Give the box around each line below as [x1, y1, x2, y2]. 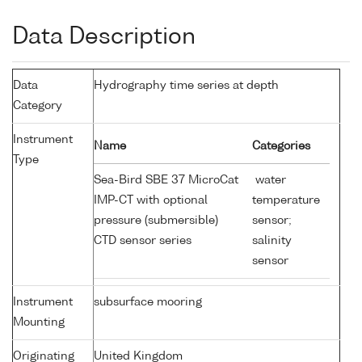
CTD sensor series [94, 235, 195, 247]
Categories [252, 141, 310, 153]
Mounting [13, 317, 65, 329]
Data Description [12, 26, 196, 49]
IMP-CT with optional [94, 195, 208, 207]
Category [13, 100, 62, 112]
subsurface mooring [94, 297, 202, 309]
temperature [252, 195, 320, 207]
